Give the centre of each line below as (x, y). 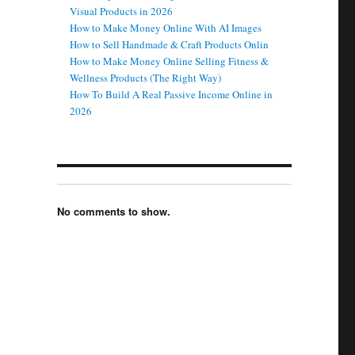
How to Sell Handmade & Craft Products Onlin (170, 45)
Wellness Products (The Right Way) (146, 78)
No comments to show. (113, 211)
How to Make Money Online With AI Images (166, 28)
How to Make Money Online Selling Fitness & (170, 61)
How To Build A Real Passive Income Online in (172, 95)
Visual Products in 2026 (122, 11)
